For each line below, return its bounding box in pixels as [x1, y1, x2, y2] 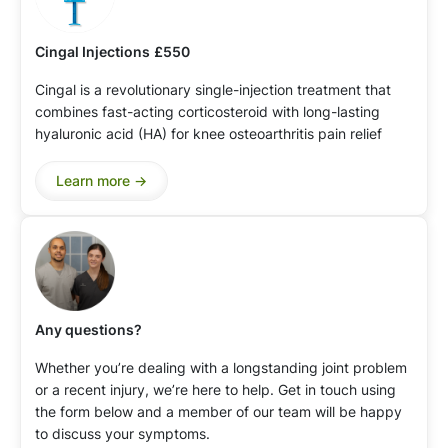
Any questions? [35, 320, 142, 338]
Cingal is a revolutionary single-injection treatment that [35, 80, 391, 98]
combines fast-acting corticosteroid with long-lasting [35, 102, 380, 120]
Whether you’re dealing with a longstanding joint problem [35, 358, 407, 376]
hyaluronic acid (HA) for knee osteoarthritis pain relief [35, 124, 382, 142]
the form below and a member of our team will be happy [35, 402, 402, 420]
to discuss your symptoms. [35, 424, 210, 442]
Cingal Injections [35, 42, 150, 60]
